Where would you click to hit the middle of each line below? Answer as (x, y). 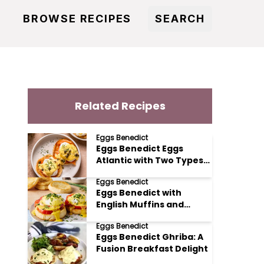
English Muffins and (140, 204)
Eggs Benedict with (139, 193)
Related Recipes (120, 106)
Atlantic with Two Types (150, 160)
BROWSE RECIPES (77, 19)
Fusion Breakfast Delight (152, 249)
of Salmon (119, 172)
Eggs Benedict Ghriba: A (150, 237)
